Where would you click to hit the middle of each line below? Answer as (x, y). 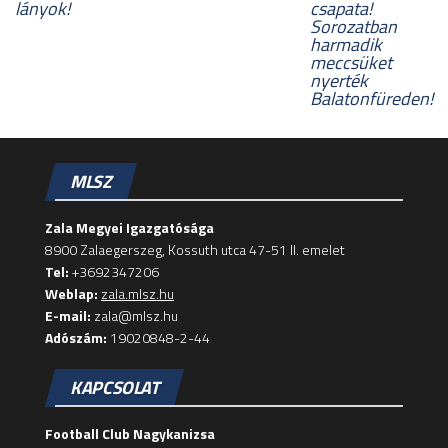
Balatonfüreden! (371, 98)
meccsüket (351, 62)
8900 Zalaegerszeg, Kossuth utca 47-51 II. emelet (195, 249)
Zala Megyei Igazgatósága (129, 227)
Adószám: (76, 337)
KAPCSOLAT (114, 387)
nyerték (339, 80)
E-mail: (68, 315)
